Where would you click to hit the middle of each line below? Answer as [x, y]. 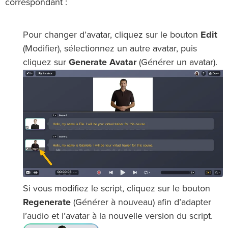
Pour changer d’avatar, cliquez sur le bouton [112, 35]
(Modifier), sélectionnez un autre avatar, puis [110, 49]
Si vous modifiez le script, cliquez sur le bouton [117, 189]
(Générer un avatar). [177, 63]
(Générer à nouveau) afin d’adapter [141, 202]
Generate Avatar [103, 63]
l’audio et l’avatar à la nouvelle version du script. [118, 216]
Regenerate [47, 202]
